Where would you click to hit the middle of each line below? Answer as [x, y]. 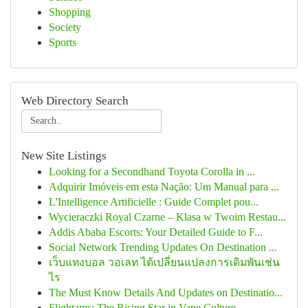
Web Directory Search [75, 101]
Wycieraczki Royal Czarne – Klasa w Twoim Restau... [167, 217]
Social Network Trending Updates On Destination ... [163, 247]
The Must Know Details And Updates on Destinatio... [166, 293]
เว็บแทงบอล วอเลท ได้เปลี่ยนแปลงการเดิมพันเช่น [164, 262]
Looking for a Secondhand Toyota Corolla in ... [152, 172]
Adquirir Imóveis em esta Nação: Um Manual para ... [164, 187]
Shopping [70, 12]
